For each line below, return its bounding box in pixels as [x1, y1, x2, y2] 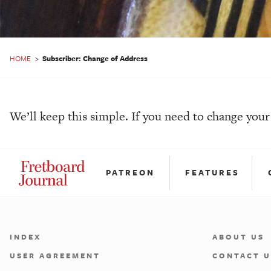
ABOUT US [212, 231, 264, 243]
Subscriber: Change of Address [42, 52, 148, 64]
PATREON [106, 166, 155, 178]
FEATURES [184, 166, 240, 178]
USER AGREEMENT [10, 250, 100, 261]
